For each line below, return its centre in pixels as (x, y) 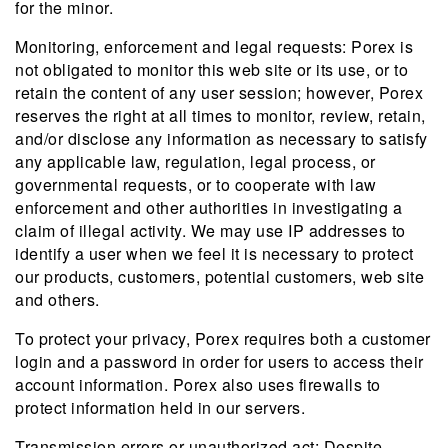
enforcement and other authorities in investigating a (208, 207)
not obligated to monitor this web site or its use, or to (211, 69)
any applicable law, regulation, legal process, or (195, 161)
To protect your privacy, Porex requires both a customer (223, 338)
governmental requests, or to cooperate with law (196, 184)
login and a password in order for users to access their (219, 361)
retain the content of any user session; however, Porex (219, 92)
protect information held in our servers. (160, 407)
